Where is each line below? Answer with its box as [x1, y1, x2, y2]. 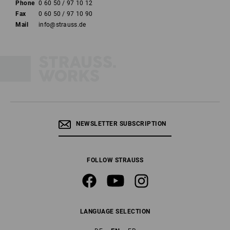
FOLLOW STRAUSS [87, 157, 143, 164]
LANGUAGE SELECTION [80, 208, 150, 215]
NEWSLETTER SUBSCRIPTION [76, 120, 166, 127]
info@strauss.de [39, 21, 86, 28]
